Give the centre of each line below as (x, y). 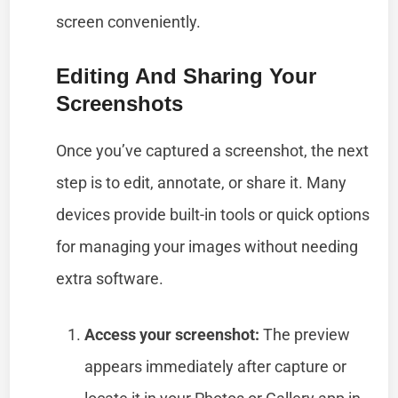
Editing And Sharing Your (187, 76)
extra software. (110, 278)
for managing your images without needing (207, 246)
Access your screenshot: (172, 334)
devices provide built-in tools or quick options (213, 214)
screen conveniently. (129, 21)
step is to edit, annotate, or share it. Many (202, 182)
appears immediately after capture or (216, 366)
